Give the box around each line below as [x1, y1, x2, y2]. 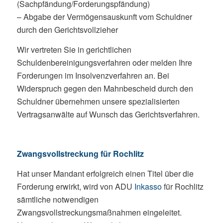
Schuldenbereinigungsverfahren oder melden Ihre [16, 56, 192, 68]
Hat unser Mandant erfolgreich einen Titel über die [16, 167, 194, 179]
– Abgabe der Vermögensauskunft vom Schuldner [16, 11, 192, 23]
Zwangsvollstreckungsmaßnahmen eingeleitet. [16, 206, 182, 218]
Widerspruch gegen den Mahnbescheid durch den [16, 82, 193, 94]
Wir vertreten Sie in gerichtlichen [16, 43, 131, 55]
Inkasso [134, 180, 162, 192]
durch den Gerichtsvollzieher [16, 24, 118, 36]
